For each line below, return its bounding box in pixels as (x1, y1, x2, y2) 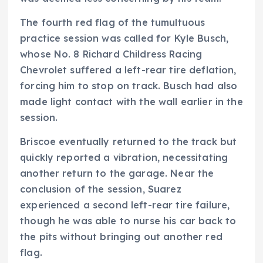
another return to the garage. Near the (20, 167, 214, 179)
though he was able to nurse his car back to (20, 214, 237, 227)
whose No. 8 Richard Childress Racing (20, 48, 203, 60)
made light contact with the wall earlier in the (20, 95, 243, 107)
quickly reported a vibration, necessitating (20, 151, 228, 163)
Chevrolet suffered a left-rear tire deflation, (20, 63, 237, 76)
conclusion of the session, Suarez (20, 183, 181, 195)
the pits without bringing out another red (20, 230, 222, 242)
